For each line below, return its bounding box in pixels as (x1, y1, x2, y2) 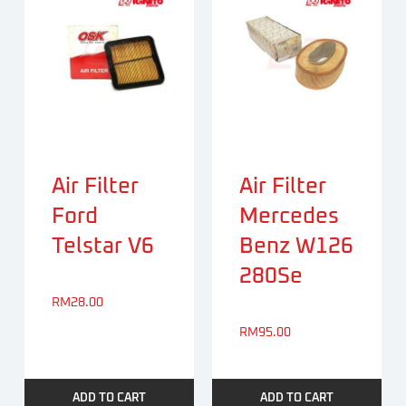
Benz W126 (239, 236, 353, 258)
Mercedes (239, 206, 339, 228)
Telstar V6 (51, 236, 154, 258)
